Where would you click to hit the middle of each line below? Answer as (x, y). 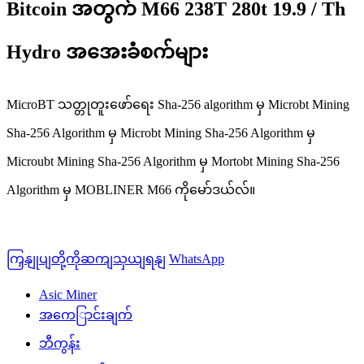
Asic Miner (68, 294)
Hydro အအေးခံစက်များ (107, 52)
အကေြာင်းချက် (86, 314)
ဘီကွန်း (60, 343)
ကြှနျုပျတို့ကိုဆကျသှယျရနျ (86, 258)
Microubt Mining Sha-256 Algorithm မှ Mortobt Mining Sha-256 (173, 161)
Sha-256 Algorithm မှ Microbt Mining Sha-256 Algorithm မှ (161, 132)
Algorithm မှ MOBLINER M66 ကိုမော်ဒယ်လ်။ (131, 189)
